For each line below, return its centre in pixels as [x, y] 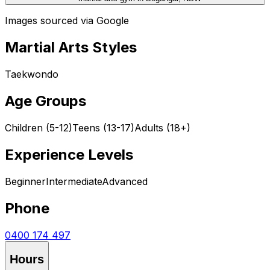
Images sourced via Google [67, 21]
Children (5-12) [39, 128]
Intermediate [74, 181]
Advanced [125, 181]
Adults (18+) [162, 128]
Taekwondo [32, 74]
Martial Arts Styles [71, 48]
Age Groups [46, 101]
